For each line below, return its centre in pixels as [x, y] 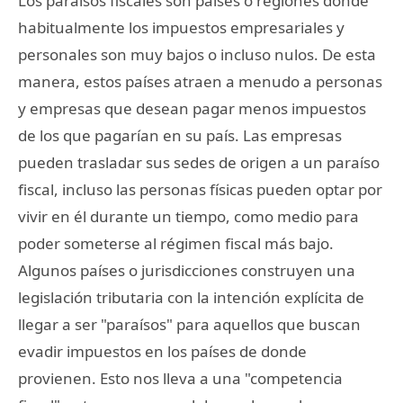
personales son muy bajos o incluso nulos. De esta [197, 54]
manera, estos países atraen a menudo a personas [200, 81]
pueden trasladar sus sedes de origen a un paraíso [199, 162]
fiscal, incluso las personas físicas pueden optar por [200, 189]
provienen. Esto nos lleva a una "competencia [180, 378]
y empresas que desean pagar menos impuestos [192, 108]
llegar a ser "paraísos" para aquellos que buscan [189, 324]
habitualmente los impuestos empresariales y [181, 27]
